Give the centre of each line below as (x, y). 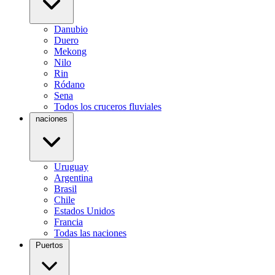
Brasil (65, 189)
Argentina (73, 178)
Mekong (70, 51)
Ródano (69, 84)
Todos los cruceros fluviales (108, 107)
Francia (68, 222)
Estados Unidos (84, 211)
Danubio (71, 29)
